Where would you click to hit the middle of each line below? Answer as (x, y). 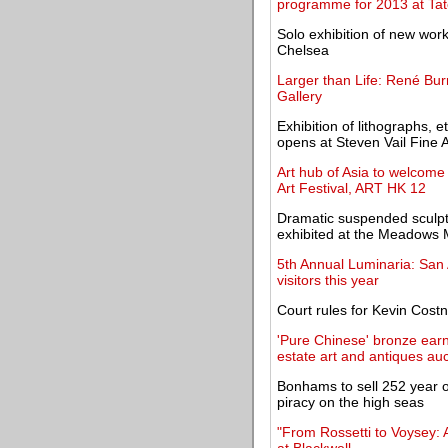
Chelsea (303, 50)
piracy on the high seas (350, 402)
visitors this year (328, 280)
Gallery (299, 96)
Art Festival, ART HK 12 (351, 188)
